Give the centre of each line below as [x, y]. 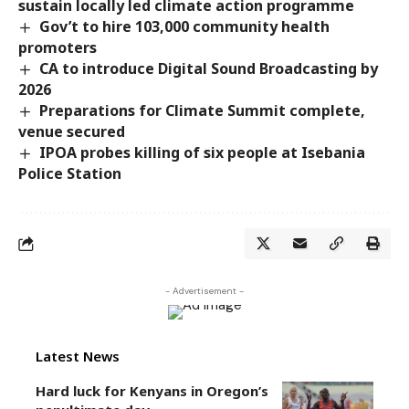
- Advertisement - [204, 291]
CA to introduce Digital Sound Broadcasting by [209, 68]
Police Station [70, 174]
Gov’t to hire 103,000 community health [185, 26]
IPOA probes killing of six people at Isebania [203, 152]
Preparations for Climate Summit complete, [203, 110]
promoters [58, 47]
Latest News [78, 357]
